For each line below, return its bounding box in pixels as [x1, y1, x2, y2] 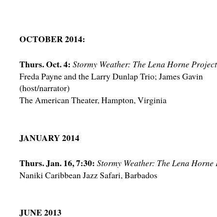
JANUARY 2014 [19, 131, 79, 144]
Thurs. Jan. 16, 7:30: [19, 156, 95, 169]
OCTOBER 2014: [19, 32, 85, 45]
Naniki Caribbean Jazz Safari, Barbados [19, 169, 157, 181]
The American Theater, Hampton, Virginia [19, 94, 167, 106]
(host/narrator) [19, 82, 70, 93]
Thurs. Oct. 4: [19, 58, 71, 70]
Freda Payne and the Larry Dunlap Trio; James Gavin [19, 70, 203, 82]
